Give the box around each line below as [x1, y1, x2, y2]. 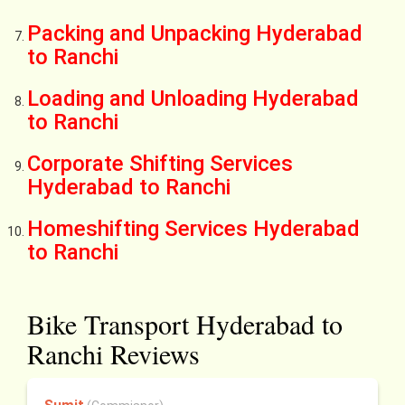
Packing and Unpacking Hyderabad [27, 21, 363, 47]
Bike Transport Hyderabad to [27, 306, 343, 343]
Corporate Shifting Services [27, 151, 293, 177]
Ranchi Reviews [27, 335, 200, 372]
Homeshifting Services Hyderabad [27, 216, 360, 242]
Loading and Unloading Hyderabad [27, 86, 359, 112]
